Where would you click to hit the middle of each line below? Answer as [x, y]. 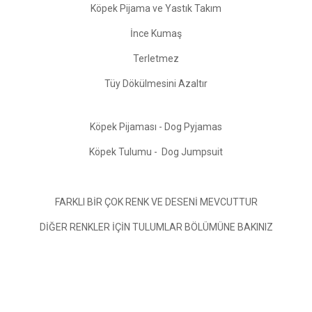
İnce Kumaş [156, 34]
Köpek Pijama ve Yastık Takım [156, 9]
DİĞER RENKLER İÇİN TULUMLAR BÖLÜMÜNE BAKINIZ [156, 227]
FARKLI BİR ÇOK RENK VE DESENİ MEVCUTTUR [156, 202]
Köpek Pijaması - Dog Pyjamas [156, 127]
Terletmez [156, 59]
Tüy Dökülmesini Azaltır [156, 84]
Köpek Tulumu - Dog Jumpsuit [156, 152]
